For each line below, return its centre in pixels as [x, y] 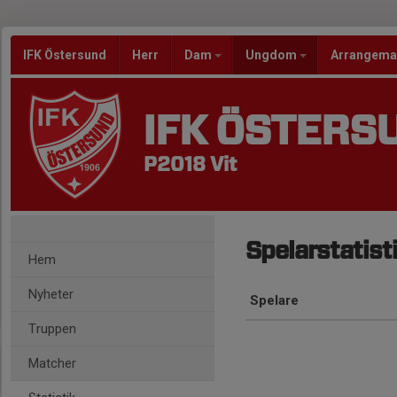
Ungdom [272, 55]
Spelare [274, 300]
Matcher [52, 363]
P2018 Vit [190, 165]
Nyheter [51, 294]
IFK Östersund [65, 55]
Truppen [52, 329]
